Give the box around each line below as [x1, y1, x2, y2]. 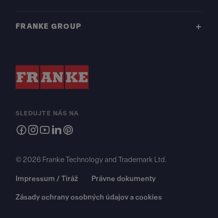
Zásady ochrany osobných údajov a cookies [16, 194, 162, 201]
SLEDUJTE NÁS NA [16, 110, 79, 116]
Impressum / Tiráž [16, 175, 78, 182]
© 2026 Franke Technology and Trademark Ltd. [16, 156, 166, 163]
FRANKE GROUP [16, 23, 82, 30]
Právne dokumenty [91, 175, 156, 182]
